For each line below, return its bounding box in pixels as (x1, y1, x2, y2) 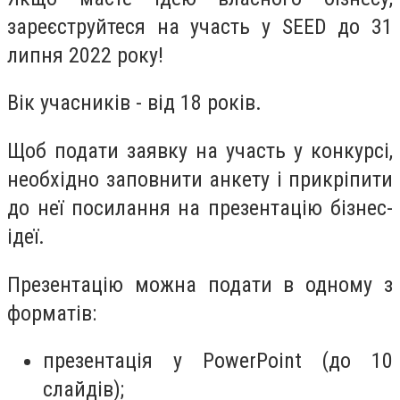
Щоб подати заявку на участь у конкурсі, (7, 137, 393, 163)
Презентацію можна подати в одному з (7, 271, 393, 297)
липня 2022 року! (7, 42, 163, 68)
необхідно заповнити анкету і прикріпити (7, 166, 393, 192)
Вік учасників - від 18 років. (7, 90, 262, 116)
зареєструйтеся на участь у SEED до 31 (7, 13, 393, 39)
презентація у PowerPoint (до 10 (43, 348, 393, 374)
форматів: (7, 300, 96, 326)
